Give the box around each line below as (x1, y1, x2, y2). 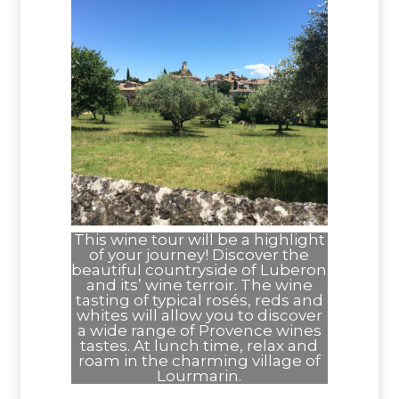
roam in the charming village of (77, 351, 321, 370)
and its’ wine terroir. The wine (85, 275, 313, 294)
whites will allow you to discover (76, 305, 322, 324)
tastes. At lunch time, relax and (80, 336, 319, 354)
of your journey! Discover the (89, 245, 310, 264)
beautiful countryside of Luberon (71, 260, 328, 279)
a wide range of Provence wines (77, 321, 322, 339)
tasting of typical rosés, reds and (75, 290, 323, 309)
